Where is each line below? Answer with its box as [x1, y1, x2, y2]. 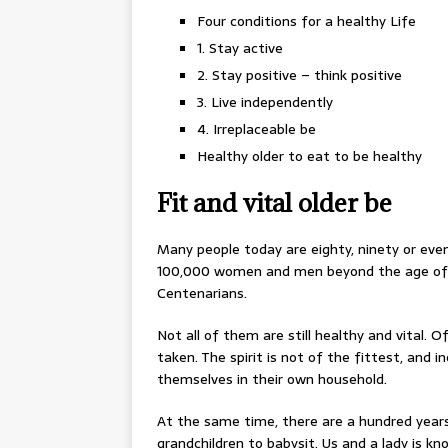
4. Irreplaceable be [197, 118, 316, 140]
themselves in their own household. [157, 368, 387, 390]
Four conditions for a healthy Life [197, 10, 416, 32]
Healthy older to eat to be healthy [197, 145, 422, 167]
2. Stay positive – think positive [197, 64, 402, 86]
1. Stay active [197, 37, 283, 59]
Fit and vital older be [157, 186, 392, 219]
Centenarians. [157, 282, 247, 304]
